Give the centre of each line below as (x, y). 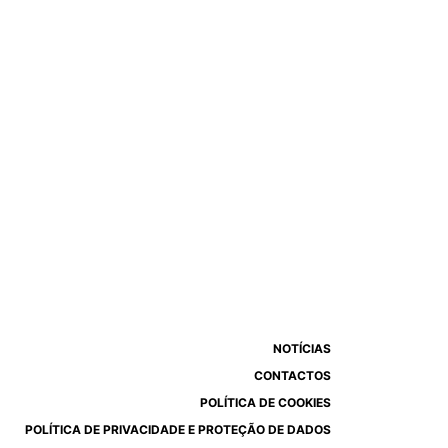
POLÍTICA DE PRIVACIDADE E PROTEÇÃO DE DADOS (178, 430)
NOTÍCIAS (302, 349)
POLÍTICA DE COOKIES (265, 403)
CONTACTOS (292, 376)
